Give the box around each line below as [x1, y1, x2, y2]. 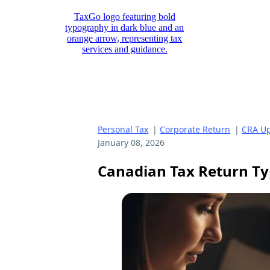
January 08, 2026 [98, 137, 165, 148]
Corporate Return [160, 124, 231, 135]
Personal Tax [98, 124, 149, 135]
